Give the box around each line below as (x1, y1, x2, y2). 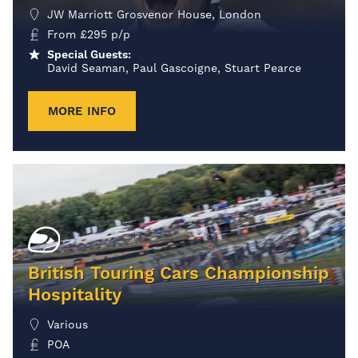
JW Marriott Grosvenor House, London (47, 8, 261, 22)
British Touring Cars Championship (28, 263, 329, 284)
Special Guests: (47, 48, 131, 62)
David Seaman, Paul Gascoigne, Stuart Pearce (47, 62, 301, 75)
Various (47, 318, 88, 332)
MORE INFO (48, 104, 116, 119)
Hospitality (28, 284, 121, 305)
